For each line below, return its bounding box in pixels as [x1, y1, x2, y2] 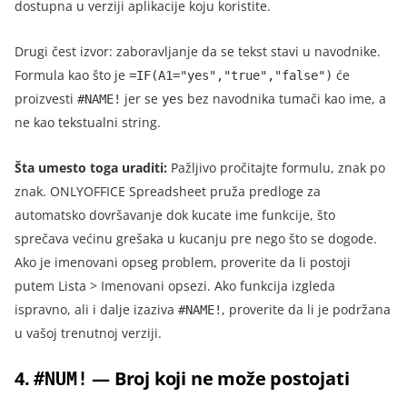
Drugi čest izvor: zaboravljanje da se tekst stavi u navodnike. [15, 42, 381, 60]
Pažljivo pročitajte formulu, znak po [167, 158, 385, 176]
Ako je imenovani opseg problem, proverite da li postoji [15, 253, 351, 271]
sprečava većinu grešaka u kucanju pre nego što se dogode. [15, 229, 377, 247]
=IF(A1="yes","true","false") [129, 67, 333, 83]
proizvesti [15, 89, 77, 107]
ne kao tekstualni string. [15, 113, 161, 131]
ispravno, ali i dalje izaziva [15, 300, 178, 318]
